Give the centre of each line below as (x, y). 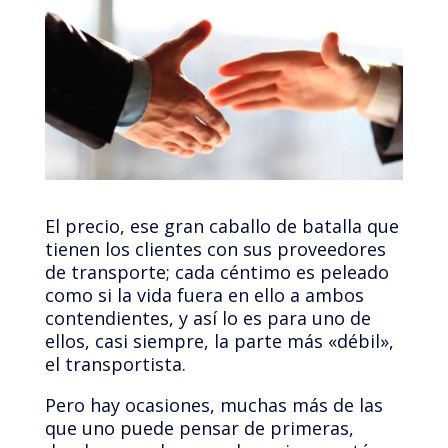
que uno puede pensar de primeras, (199, 428)
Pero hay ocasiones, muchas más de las (213, 405)
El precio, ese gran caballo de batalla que (221, 226)
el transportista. (115, 364)
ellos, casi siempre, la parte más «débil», (219, 341)
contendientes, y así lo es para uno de (207, 318)
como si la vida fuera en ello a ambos (204, 295)
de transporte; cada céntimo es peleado (216, 272)
